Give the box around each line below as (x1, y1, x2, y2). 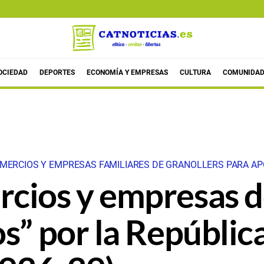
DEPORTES (39, 68, 75, 77)
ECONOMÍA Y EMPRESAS (86, 68, 168, 77)
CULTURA (179, 68, 211, 77)
